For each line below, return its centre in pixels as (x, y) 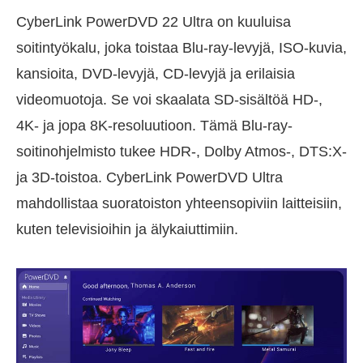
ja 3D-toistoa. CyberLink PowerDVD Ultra (149, 178)
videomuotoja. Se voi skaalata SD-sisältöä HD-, (169, 100)
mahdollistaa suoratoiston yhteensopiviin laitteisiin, (179, 204)
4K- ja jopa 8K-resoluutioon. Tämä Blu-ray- (154, 126)
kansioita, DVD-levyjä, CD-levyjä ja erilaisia (156, 74)
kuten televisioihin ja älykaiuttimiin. (127, 230)
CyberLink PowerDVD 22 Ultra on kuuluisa (154, 22)
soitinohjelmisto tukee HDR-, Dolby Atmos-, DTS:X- (181, 152)
